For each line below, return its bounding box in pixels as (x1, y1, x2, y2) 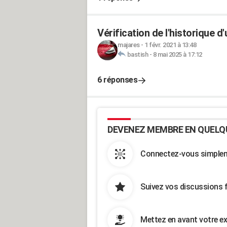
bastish (127, 51, 148, 58)
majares (118, 41, 140, 49)
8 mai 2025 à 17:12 (153, 51, 202, 58)
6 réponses (97, 75, 137, 85)
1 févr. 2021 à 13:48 (144, 41, 196, 49)
